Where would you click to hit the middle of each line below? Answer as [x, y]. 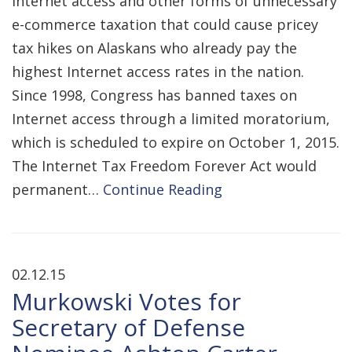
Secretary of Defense [128, 327]
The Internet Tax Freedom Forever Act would [164, 166]
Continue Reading [163, 189]
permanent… [57, 189]
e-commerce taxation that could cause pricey [165, 24]
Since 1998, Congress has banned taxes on [154, 95]
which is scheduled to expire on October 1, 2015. [176, 142]
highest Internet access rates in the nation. [158, 71]
